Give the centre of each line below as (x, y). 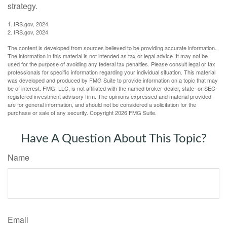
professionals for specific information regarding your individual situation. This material (111, 72)
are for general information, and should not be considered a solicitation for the (102, 104)
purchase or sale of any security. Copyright (61, 112)
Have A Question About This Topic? (113, 139)
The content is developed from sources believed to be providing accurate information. (112, 47)
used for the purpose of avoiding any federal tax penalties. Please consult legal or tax (111, 64)
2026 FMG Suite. (136, 112)
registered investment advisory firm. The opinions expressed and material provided (109, 96)
